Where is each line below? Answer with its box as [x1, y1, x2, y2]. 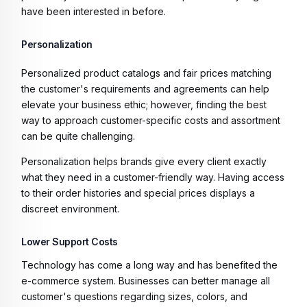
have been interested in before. [21, 5, 166, 17]
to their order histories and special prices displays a [21, 186, 255, 199]
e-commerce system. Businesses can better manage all [21, 274, 270, 286]
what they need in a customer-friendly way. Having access [21, 171, 284, 183]
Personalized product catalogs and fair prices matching [21, 66, 271, 79]
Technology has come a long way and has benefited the [21, 258, 278, 271]
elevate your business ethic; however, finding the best [21, 98, 267, 110]
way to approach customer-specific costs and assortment [21, 114, 280, 126]
